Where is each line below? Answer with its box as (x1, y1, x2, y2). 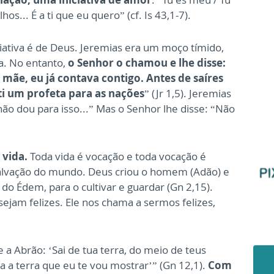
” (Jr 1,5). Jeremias (144, 86, 231, 100)
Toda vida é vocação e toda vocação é (28, 149, 206, 163)
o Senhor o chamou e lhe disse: (68, 56, 226, 70)
